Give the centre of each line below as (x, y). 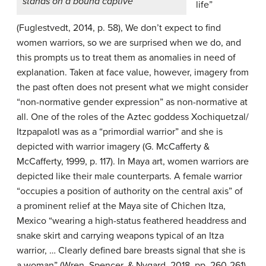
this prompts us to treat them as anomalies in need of (126, 58)
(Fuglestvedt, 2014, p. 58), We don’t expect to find (119, 28)
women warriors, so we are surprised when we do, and (129, 43)
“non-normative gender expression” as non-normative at (132, 102)
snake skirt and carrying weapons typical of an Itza (120, 236)
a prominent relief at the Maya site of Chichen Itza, (121, 206)
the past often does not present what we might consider (132, 88)
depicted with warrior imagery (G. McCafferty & (113, 147)
